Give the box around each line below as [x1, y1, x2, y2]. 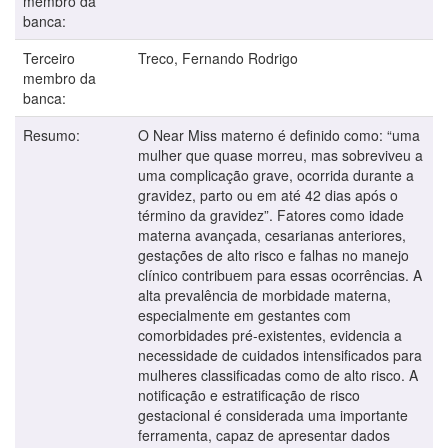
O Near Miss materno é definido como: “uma [138, 124, 420, 145]
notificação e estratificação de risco [138, 384, 360, 405]
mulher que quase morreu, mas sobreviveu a [138, 144, 423, 165]
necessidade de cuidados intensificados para [138, 344, 422, 365]
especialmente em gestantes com [138, 304, 351, 325]
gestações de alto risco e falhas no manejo [138, 244, 409, 265]
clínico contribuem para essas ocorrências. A [138, 264, 422, 285]
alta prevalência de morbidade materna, [138, 284, 391, 305]
